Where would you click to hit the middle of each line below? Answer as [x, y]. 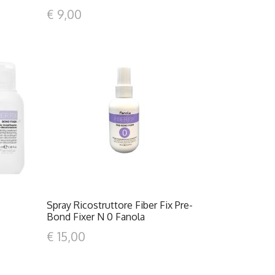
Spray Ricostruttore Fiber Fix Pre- [119, 205]
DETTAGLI [127, 116]
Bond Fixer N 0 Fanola [95, 217]
